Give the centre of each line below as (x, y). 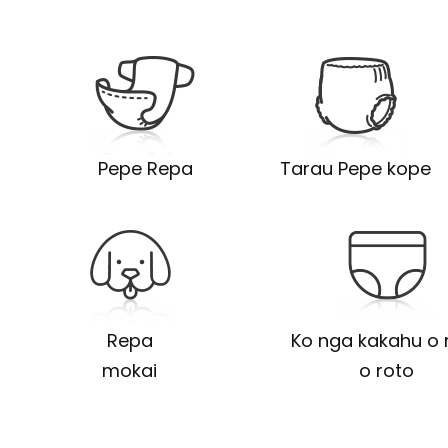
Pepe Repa (145, 168)
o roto (387, 370)
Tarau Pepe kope (356, 168)
